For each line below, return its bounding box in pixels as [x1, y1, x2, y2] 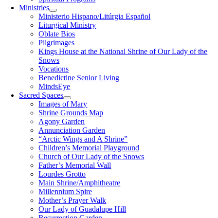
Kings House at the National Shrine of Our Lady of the [38, 47, 208, 55]
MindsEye [38, 82, 71, 91]
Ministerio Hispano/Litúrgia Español [38, 12, 151, 20]
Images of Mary [38, 100, 88, 108]
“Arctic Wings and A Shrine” [38, 135, 128, 143]
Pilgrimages [38, 38, 75, 47]
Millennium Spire [38, 187, 92, 196]
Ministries [19, 3, 50, 12]
